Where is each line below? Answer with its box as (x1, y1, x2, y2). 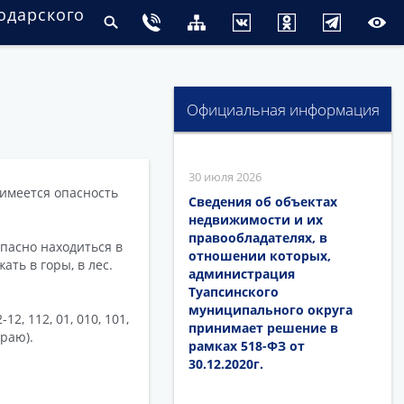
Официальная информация (186, 99, 380, 120)
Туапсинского (188, 283, 280, 300)
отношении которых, (188, 247, 332, 264)
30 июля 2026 (188, 169, 262, 185)
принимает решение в (188, 319, 339, 336)
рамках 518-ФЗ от (188, 337, 306, 354)
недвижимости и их (188, 211, 324, 228)
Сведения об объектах (188, 193, 338, 210)
